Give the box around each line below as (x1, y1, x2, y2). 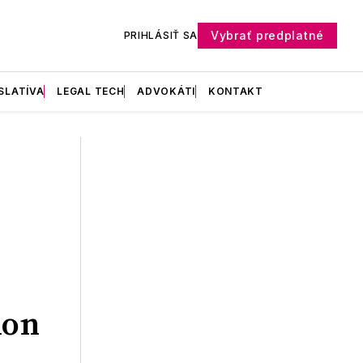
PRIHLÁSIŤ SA (123, 28, 199, 41)
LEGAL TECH (57, 84, 125, 97)
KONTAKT (207, 84, 263, 97)
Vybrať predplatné (211, 28, 324, 42)
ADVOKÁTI (137, 84, 195, 97)
